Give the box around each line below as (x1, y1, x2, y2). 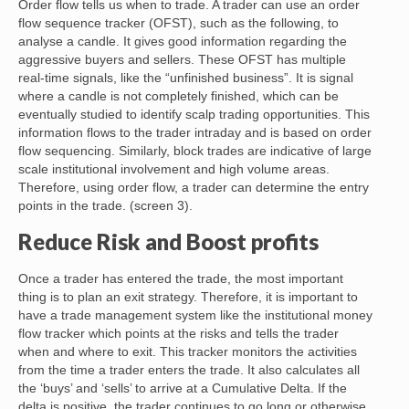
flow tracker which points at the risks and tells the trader (18, 326, 339, 341)
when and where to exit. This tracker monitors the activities (18, 344, 357, 360)
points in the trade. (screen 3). (18, 198, 193, 214)
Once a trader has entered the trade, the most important (18, 271, 343, 287)
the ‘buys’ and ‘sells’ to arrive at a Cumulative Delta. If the (18, 381, 347, 396)
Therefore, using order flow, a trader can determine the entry (18, 180, 369, 195)
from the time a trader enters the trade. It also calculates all (18, 362, 360, 378)
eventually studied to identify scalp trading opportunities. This (18, 107, 370, 122)
